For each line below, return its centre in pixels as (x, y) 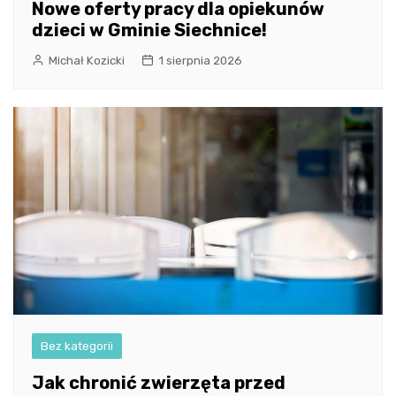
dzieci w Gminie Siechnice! (149, 30)
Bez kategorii (77, 346)
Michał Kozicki (87, 60)
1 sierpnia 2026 (200, 60)
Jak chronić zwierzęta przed (159, 383)
